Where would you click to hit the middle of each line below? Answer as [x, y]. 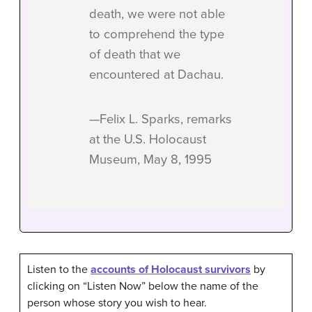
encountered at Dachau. [156, 75]
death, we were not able [157, 14]
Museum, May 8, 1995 [150, 160]
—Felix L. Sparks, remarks [161, 119]
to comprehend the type [157, 34]
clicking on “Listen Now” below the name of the [143, 287]
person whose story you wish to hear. [117, 303]
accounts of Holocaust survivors [171, 270]
